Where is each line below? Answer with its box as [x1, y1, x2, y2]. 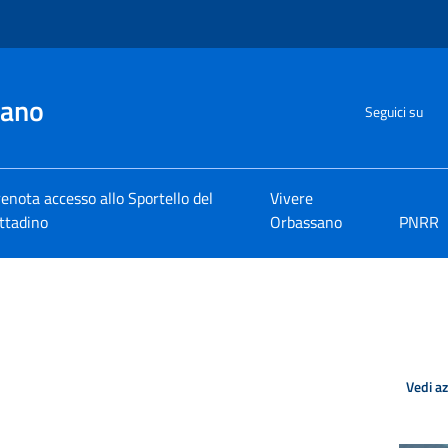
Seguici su [364, 100, 423, 122]
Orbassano [270, 210, 343, 234]
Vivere [270, 186, 314, 210]
